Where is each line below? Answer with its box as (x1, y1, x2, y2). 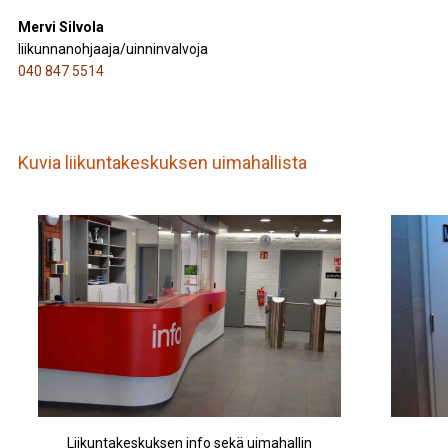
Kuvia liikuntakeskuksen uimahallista (17, 152, 307, 173)
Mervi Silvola (17, 19, 104, 35)
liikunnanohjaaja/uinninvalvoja (17, 41, 208, 57)
